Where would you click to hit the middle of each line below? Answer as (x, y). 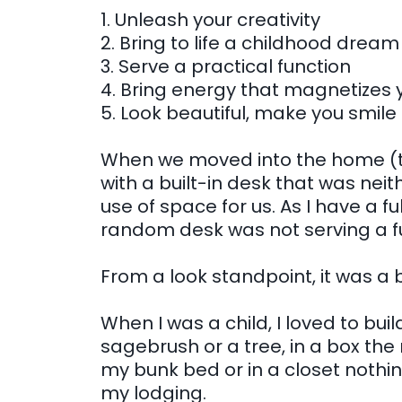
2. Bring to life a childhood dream (250, 43)
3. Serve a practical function (226, 66)
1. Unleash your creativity (210, 19)
